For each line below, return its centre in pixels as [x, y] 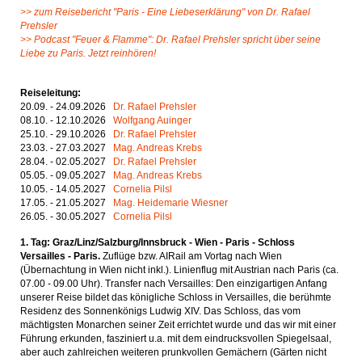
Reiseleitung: [51, 93]
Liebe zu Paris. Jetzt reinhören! [88, 53]
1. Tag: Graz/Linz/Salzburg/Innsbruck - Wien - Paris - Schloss [158, 242]
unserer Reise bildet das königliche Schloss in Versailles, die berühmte [176, 297]
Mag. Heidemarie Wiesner [170, 203]
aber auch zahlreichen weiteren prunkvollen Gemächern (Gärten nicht [173, 352]
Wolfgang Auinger [152, 120]
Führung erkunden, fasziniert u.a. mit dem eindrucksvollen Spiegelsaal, [176, 339]
